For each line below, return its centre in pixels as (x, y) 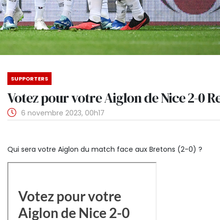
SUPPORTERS (29, 79)
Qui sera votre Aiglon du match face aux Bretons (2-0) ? (106, 149)
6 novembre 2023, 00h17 (62, 113)
